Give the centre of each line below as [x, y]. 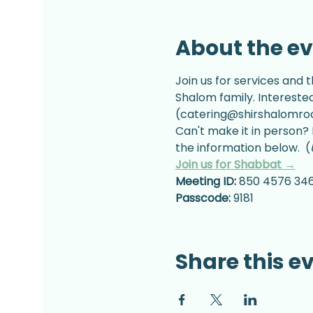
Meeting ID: [205, 181]
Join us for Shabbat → [235, 164]
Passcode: [203, 198]
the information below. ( [242, 147]
